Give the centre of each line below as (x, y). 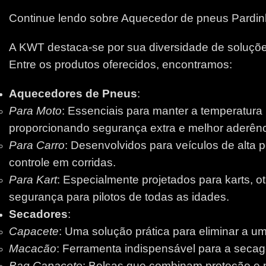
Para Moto (35, 111)
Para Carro (37, 145)
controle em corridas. (62, 163)
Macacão (33, 249)
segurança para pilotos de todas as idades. (119, 197)
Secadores (38, 214)
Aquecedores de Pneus (73, 94)
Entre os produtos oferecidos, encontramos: (121, 65)
